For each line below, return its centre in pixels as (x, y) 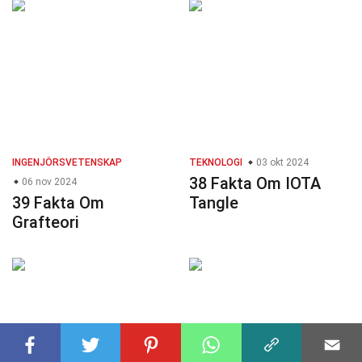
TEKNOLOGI (216, 163)
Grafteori (46, 223)
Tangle (214, 203)
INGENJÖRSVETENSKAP (67, 163)
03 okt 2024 (281, 163)
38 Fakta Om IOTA (255, 184)
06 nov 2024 (48, 182)
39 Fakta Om (58, 203)
